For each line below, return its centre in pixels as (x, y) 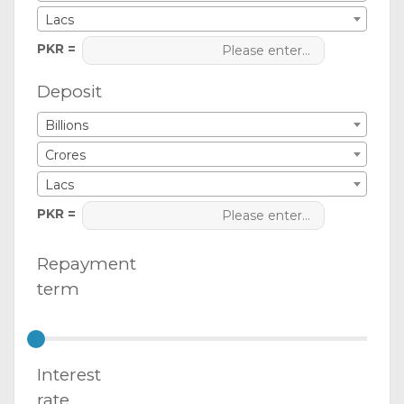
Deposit (69, 92)
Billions (67, 126)
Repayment (87, 264)
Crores (65, 156)
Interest (69, 375)
